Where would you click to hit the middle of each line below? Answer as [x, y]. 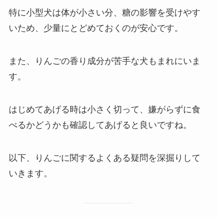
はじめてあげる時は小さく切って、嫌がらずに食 [104, 109]
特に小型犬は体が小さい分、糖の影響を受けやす [104, 13]
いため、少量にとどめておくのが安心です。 [96, 28]
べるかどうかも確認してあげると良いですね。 [100, 125]
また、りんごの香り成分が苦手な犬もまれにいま [104, 61]
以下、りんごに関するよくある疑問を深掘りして [104, 158]
